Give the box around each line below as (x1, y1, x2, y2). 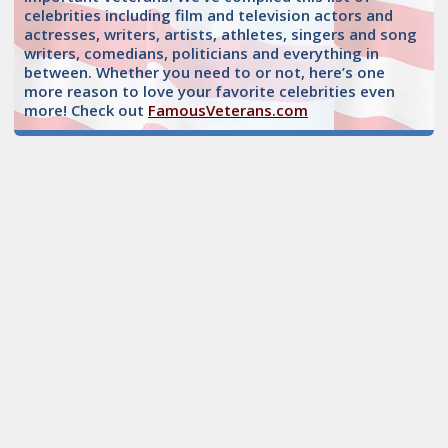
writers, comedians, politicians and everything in (24, 43, 379, 64)
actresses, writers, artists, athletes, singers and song (24, 24, 417, 45)
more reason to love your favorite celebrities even (24, 81, 395, 102)
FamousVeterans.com (148, 100, 308, 121)
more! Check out (24, 100, 148, 121)
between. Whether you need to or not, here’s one (24, 62, 385, 83)
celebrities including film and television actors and (24, 5, 393, 26)
